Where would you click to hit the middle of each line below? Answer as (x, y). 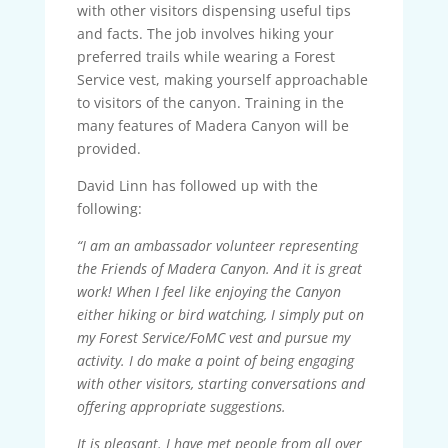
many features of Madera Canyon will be (212, 125)
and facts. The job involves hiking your (205, 33)
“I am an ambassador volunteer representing (217, 245)
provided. (108, 148)
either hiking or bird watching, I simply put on (220, 314)
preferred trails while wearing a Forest (205, 56)
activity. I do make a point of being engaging (215, 360)
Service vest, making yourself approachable (222, 79)
